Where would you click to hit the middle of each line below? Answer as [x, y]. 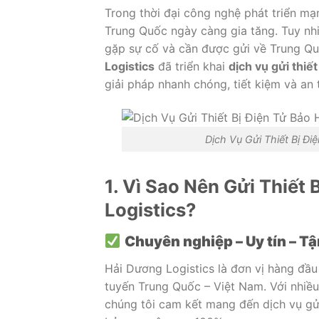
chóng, [214, 84]
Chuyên [153, 242]
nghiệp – [214, 242]
